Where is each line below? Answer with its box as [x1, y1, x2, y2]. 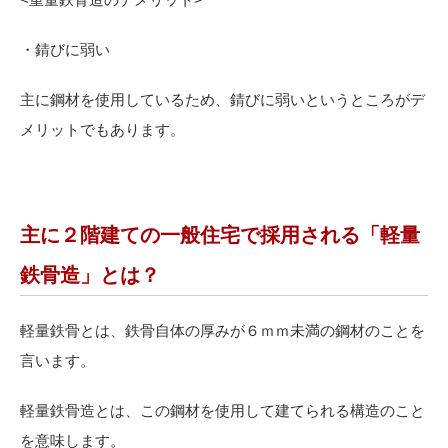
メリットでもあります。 [20, 121, 185, 139]
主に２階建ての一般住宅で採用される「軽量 [20, 224, 420, 247]
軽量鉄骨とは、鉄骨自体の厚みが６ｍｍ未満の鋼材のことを [20, 322, 425, 340]
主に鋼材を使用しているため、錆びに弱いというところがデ [20, 91, 425, 109]
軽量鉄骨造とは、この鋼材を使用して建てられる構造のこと [20, 402, 425, 420]
